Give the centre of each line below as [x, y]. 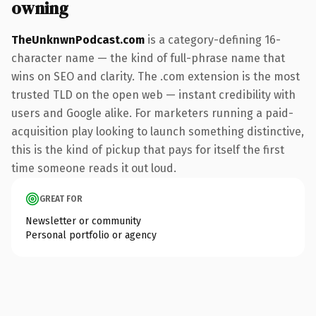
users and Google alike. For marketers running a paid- [152, 113]
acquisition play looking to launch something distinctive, [158, 131]
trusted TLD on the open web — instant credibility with [153, 95]
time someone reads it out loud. [94, 168]
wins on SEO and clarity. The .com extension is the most [156, 76]
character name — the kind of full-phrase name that [148, 58]
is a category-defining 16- [213, 39]
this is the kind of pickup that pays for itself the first [148, 150]
